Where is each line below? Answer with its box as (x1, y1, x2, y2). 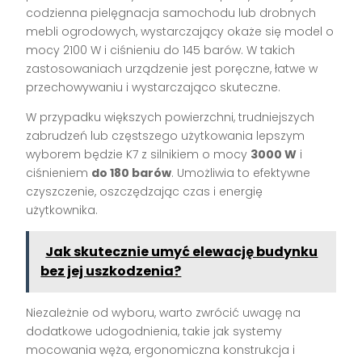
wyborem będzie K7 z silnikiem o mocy (26, 146, 251, 163)
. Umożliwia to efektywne (171, 165, 311, 182)
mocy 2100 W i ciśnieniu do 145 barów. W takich (26, 42, 296, 59)
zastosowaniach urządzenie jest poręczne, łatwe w (26, 61, 318, 78)
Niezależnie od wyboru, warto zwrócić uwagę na (26, 305, 301, 322)
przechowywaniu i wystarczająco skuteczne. (26, 79, 281, 96)
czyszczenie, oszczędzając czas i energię (26, 183, 263, 200)
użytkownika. (26, 202, 99, 219)
